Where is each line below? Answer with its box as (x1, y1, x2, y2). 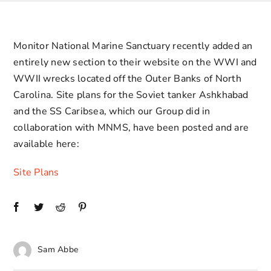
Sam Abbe (38, 244, 79, 255)
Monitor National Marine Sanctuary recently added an (13, 39, 253, 53)
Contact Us (15, 18, 64, 32)
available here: (13, 137, 79, 151)
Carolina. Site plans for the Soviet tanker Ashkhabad (13, 88, 249, 102)
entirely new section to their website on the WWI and (13, 56, 257, 69)
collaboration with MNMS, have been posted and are (13, 121, 249, 134)
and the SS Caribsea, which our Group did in (13, 105, 211, 118)
